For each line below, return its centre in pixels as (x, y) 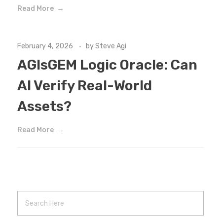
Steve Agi (111, 46)
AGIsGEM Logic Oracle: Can (107, 65)
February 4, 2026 (45, 46)
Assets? (44, 107)
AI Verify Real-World (85, 86)
